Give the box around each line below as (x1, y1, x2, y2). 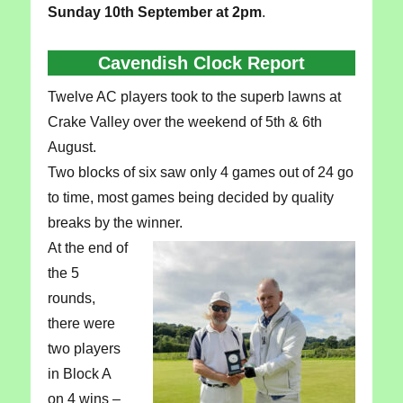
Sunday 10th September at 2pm (47, 4, 262, 21)
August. (47, 139, 96, 156)
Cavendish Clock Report (98, 53, 305, 74)
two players (47, 341, 121, 357)
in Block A (47, 366, 111, 382)
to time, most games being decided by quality (47, 190, 334, 206)
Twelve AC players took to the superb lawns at (47, 89, 341, 105)
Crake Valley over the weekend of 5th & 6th (47, 114, 322, 130)
